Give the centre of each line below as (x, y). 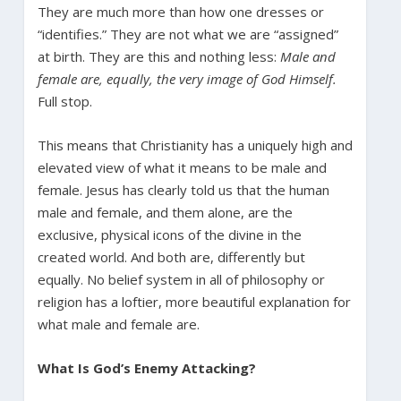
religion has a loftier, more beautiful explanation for (194, 301)
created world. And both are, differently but (171, 256)
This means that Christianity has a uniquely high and (195, 145)
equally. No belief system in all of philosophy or (181, 279)
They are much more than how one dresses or (180, 11)
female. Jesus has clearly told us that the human (183, 189)
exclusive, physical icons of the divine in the (169, 234)
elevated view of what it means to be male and (182, 167)
